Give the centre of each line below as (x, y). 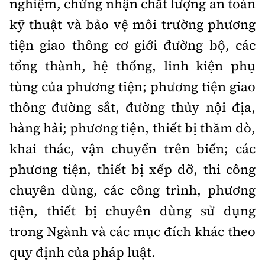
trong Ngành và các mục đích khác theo (132, 231)
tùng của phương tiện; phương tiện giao (132, 86)
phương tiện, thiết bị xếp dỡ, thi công (132, 169)
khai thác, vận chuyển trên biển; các (132, 148)
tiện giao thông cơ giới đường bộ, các (132, 45)
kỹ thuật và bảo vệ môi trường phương (132, 24)
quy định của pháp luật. (83, 252)
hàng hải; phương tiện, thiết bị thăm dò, (132, 128)
